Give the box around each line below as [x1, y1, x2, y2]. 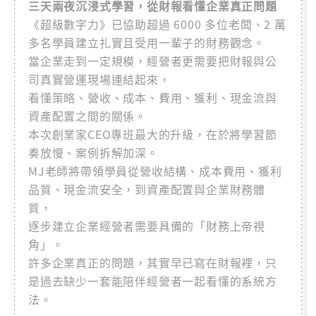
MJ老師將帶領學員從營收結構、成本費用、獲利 [28, 162, 282, 179]
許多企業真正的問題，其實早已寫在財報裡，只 [28, 253, 277, 271]
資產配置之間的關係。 [28, 107, 147, 124]
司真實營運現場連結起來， [28, 70, 171, 87]
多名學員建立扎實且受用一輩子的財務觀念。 [28, 33, 265, 51]
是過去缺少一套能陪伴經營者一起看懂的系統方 [28, 272, 277, 289]
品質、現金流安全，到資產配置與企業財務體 [28, 180, 265, 197]
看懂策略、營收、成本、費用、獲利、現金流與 [28, 88, 277, 106]
